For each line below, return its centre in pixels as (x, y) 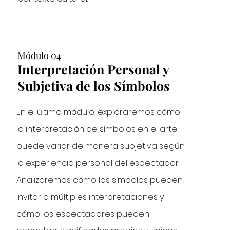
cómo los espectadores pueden (83, 214)
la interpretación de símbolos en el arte (97, 129)
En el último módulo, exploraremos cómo (99, 112)
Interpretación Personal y (93, 69)
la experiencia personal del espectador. (98, 163)
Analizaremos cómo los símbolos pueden (100, 180)
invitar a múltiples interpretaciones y (90, 197)
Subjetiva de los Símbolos (94, 85)
